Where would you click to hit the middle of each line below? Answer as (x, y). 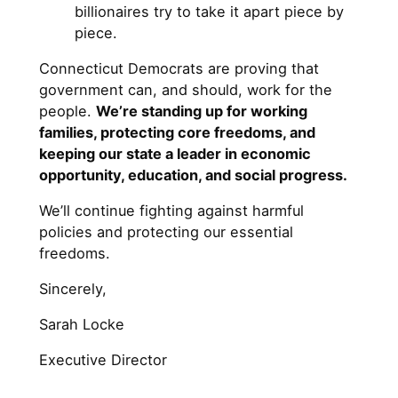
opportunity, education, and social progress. (195, 175)
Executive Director (103, 359)
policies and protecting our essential (166, 231)
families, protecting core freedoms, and (177, 132)
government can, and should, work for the (186, 89)
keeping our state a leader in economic (175, 153)
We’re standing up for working (202, 111)
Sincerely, (73, 288)
